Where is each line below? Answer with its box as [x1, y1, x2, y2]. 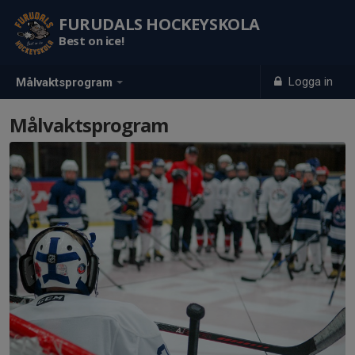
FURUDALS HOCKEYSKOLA [59, 13, 260, 35]
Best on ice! [59, 32, 124, 48]
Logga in [285, 74, 334, 89]
